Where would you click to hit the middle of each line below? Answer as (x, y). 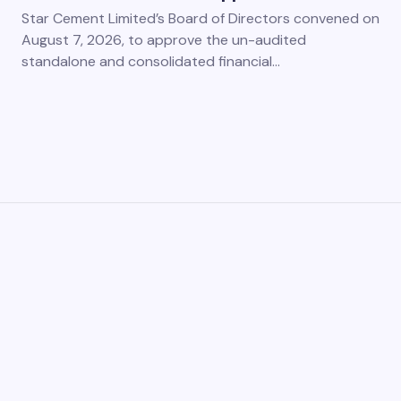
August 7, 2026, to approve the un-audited (164, 40)
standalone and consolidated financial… (151, 61)
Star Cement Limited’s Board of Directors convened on (200, 18)
